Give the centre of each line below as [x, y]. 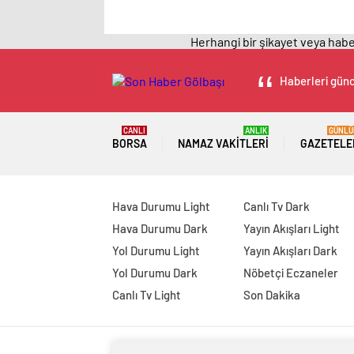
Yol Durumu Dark [155, 273]
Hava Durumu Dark [160, 228]
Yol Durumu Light [156, 250]
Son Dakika [271, 295]
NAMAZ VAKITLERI [224, 143]
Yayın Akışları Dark [290, 250]
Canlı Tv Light [147, 295]
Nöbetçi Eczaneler [290, 273]
